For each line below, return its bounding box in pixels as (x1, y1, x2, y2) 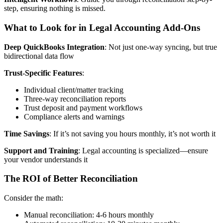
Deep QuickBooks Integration (4, 42, 105, 51)
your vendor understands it (4, 155, 88, 164)
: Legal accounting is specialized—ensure (78, 146, 208, 155)
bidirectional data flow (4, 51, 74, 60)
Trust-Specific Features (4, 68, 82, 77)
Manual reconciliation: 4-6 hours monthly (24, 211, 154, 220)
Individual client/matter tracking (24, 85, 123, 94)
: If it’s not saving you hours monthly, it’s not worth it (49, 129, 216, 138)
